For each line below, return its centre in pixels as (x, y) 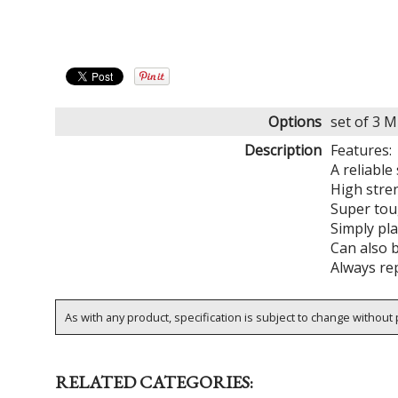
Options (295, 122)
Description (283, 151)
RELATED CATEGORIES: (154, 382)
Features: (361, 151)
